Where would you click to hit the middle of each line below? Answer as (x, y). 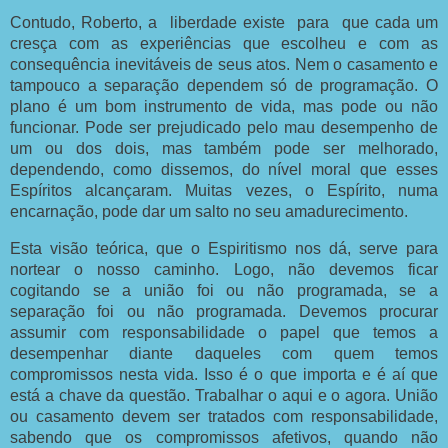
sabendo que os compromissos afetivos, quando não (224, 437)
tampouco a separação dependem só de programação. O (224, 85)
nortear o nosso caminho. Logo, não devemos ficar (224, 269)
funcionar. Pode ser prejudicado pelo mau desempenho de (224, 127)
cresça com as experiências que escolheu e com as (224, 43)
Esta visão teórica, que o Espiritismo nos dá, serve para (224, 248)
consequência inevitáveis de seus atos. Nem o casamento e (224, 64)
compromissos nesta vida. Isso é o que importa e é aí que (224, 374)
